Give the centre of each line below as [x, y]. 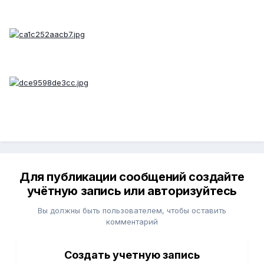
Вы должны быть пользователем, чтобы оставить [132, 211]
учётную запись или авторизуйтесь [132, 191]
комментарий [132, 222]
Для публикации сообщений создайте [132, 177]
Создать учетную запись [132, 255]
